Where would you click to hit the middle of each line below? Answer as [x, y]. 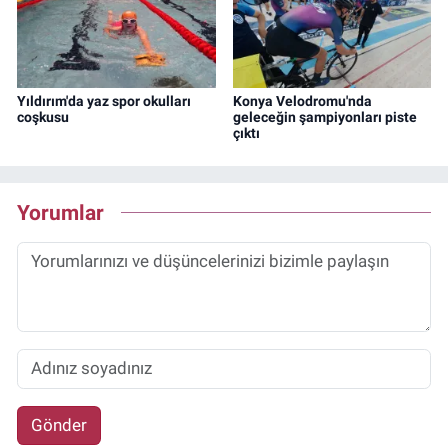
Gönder [58, 424]
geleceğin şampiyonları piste [324, 116]
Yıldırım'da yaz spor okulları [104, 100]
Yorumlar [60, 213]
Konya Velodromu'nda [302, 100]
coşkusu [43, 116]
